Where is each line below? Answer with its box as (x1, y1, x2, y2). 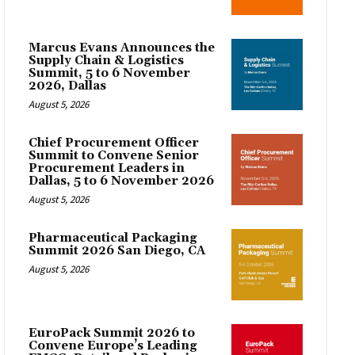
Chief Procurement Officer (29, 135, 199, 151)
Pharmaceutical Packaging (29, 230, 197, 246)
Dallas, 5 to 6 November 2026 (29, 173, 214, 189)
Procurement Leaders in (29, 160, 185, 176)
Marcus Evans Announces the (29, 40, 215, 55)
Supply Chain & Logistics (29, 52, 184, 68)
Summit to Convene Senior (29, 147, 199, 163)
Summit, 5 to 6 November (29, 65, 190, 81)
